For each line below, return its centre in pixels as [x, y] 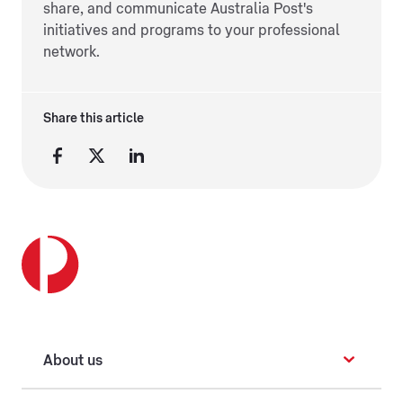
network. [72, 53]
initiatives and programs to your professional [192, 31]
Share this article [94, 119]
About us [73, 361]
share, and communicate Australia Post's [178, 9]
